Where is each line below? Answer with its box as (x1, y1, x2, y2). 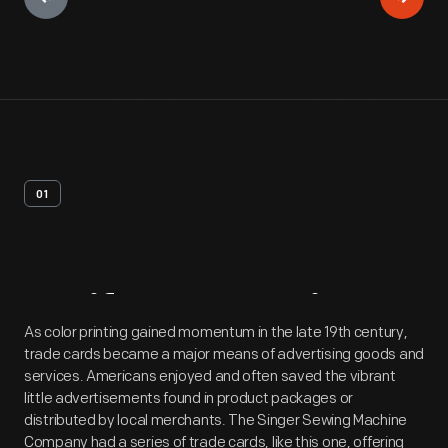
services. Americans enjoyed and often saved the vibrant (24, 367, 396, 386)
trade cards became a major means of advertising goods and (24, 345, 424, 364)
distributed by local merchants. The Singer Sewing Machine (24, 411, 407, 430)
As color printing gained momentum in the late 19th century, (24, 323, 408, 342)
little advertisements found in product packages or (24, 389, 354, 408)
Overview (188, 292, 381, 341)
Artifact (24, 292, 179, 341)
